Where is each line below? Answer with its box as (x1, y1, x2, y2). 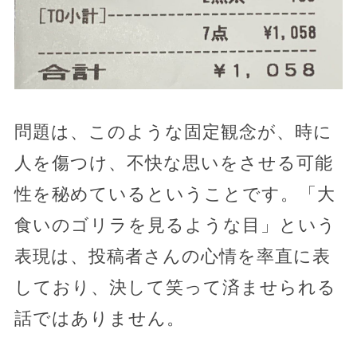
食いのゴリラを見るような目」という (14, 215, 336, 236)
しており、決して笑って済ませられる (14, 277, 336, 298)
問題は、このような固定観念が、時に (14, 122, 332, 143)
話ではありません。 (14, 308, 185, 329)
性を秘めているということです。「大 (14, 184, 335, 205)
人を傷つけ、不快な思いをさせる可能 (14, 153, 333, 174)
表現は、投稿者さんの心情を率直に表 (14, 246, 331, 267)
